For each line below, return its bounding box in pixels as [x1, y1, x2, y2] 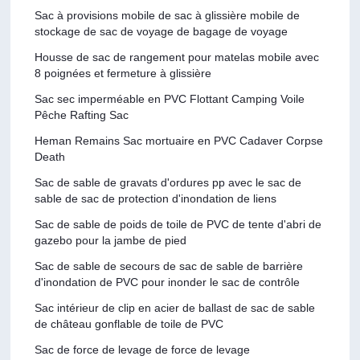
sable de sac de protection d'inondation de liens [35, 191, 277, 205]
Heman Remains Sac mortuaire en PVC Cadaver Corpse [35, 133, 324, 147]
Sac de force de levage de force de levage [35, 342, 251, 356]
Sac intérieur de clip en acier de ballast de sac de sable [35, 301, 316, 314]
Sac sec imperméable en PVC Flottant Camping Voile [35, 92, 305, 105]
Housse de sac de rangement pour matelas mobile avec [35, 50, 320, 63]
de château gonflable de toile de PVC [35, 317, 224, 330]
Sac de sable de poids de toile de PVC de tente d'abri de [35, 217, 322, 231]
